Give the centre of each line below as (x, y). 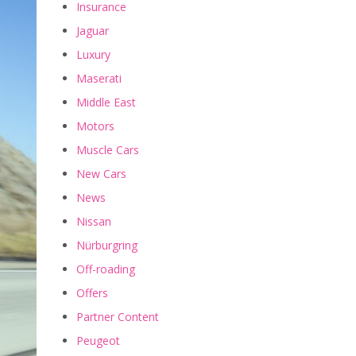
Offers (92, 293)
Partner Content (118, 317)
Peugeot (98, 341)
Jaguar (93, 31)
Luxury (93, 55)
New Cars (101, 174)
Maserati (99, 79)
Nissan (94, 222)
